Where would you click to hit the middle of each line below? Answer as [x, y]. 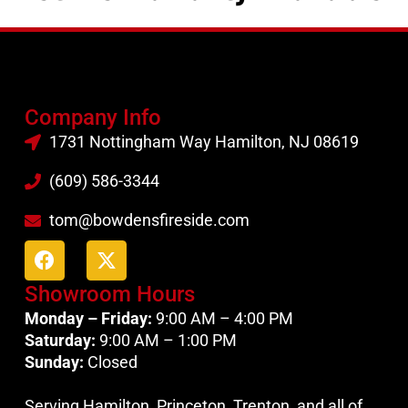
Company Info [92, 118]
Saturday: [60, 341]
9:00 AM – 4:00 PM [222, 319]
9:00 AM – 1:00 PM [166, 341]
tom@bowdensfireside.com [150, 220]
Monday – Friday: [88, 319]
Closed [110, 362]
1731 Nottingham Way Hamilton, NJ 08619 [204, 142]
